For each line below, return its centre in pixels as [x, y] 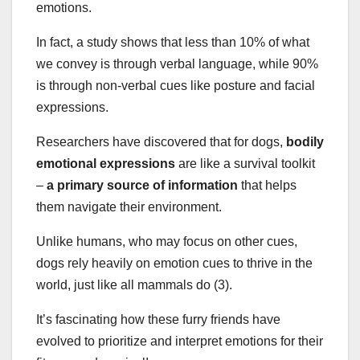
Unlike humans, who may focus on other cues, [167, 241]
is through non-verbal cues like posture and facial [176, 85]
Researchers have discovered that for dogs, [161, 141]
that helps [267, 185]
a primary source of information [142, 185]
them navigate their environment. [131, 207]
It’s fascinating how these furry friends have [158, 319]
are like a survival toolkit [247, 163]
